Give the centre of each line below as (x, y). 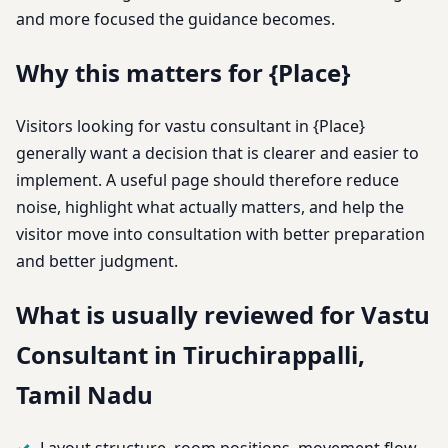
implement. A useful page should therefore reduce (207, 179)
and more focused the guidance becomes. (175, 19)
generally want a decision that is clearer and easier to (217, 152)
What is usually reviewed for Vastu (223, 314)
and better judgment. (97, 260)
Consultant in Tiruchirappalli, (190, 354)
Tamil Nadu (84, 394)
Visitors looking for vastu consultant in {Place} (190, 125)
